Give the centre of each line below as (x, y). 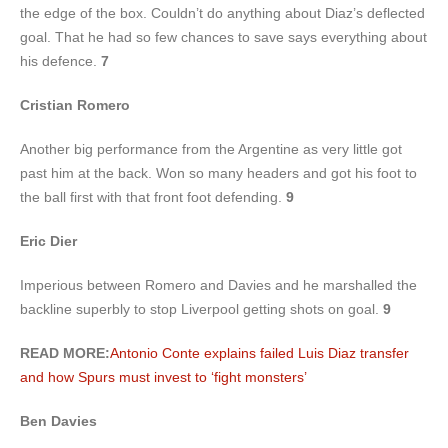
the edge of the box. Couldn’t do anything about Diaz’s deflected (222, 13)
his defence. (60, 61)
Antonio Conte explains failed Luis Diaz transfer (259, 353)
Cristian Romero (75, 105)
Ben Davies (58, 421)
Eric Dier (48, 241)
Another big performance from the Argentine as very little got (211, 149)
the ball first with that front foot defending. (151, 197)
